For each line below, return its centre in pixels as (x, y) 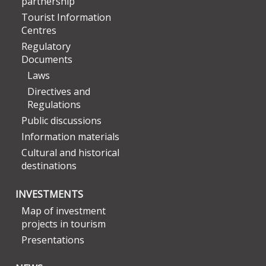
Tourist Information (66, 17)
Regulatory (46, 46)
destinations (49, 165)
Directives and (59, 91)
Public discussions (61, 120)
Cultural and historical (70, 152)
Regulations (54, 104)
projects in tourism (64, 224)
